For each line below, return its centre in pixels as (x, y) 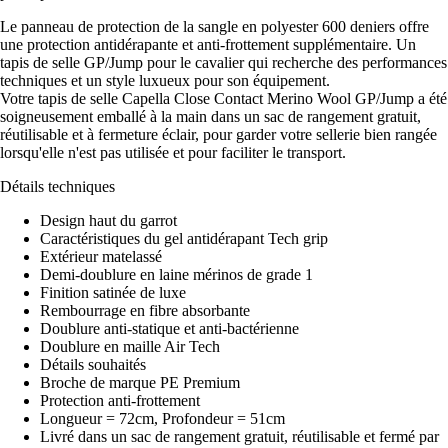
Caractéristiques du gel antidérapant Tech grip (184, 239)
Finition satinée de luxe (113, 293)
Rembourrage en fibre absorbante (145, 311)
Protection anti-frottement (120, 401)
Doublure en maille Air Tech (130, 347)
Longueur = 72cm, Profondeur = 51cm (162, 419)
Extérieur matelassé (101, 257)
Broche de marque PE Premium (140, 383)
